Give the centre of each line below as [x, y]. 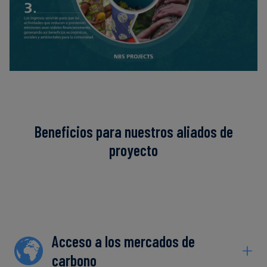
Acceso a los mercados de [123, 241]
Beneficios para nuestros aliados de [133, 132]
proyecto [133, 150]
